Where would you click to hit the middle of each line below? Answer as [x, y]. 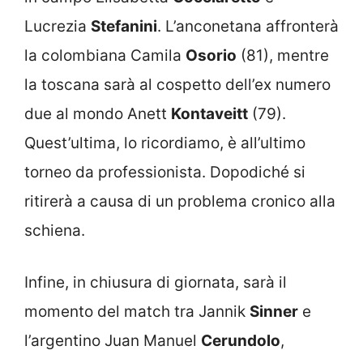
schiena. [55, 230]
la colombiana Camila [105, 55]
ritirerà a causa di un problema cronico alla [180, 201]
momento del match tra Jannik [137, 312]
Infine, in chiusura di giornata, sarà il [156, 283]
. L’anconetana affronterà [248, 26]
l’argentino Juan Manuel [113, 341]
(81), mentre [283, 55]
